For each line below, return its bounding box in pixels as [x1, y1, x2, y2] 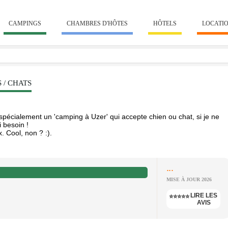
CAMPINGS [9, 20, 41, 27]
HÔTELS [153, 20, 177, 27]
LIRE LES [190, 192, 217, 199]
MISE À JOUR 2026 [166, 177, 212, 182]
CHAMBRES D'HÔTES [67, 20, 128, 27]
